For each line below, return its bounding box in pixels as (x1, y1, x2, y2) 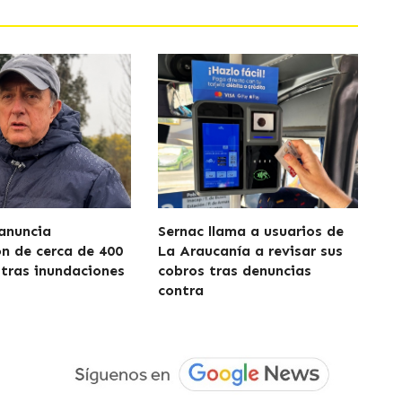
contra (157, 282, 204, 299)
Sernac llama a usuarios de (157, 223, 344, 240)
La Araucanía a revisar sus (157, 242, 343, 259)
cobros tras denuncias (157, 262, 311, 279)
